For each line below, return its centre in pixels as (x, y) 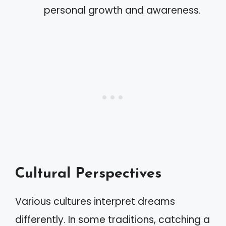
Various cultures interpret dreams (95, 201)
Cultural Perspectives (88, 174)
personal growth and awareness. (122, 10)
